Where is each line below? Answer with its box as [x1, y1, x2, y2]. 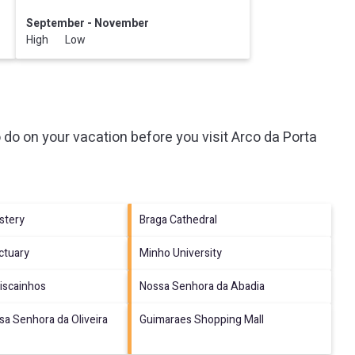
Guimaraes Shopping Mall [139, 311, 265, 328]
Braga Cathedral [139, 211, 218, 228]
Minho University [139, 244, 223, 261]
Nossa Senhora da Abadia [139, 277, 265, 295]
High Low [25, 31, 86, 48]
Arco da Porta [231, 126, 317, 148]
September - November [25, 14, 149, 32]
